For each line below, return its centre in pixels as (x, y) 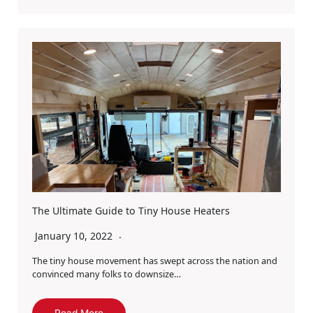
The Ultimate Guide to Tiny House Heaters (131, 211)
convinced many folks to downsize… (106, 274)
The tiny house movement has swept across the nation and (154, 261)
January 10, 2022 (75, 236)
